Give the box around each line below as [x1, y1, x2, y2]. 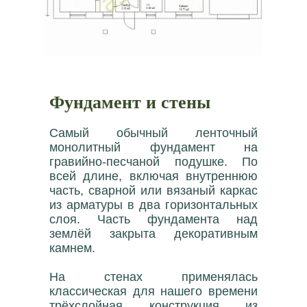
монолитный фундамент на [49, 140, 258, 155]
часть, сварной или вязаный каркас [49, 184, 258, 198]
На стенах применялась [49, 270, 258, 284]
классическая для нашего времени [49, 284, 258, 299]
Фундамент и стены [49, 88, 210, 115]
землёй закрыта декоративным [49, 227, 258, 241]
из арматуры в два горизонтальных [49, 198, 258, 212]
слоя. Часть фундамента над [49, 212, 258, 227]
